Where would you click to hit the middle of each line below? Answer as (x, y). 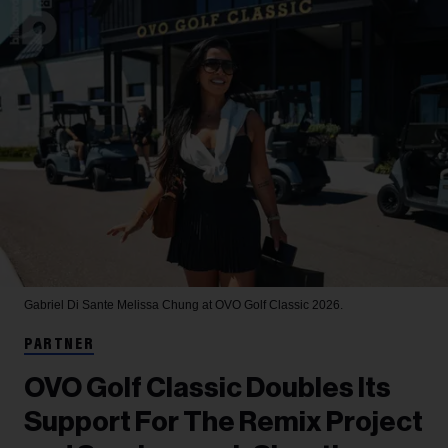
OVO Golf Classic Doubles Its (207, 388)
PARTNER (59, 345)
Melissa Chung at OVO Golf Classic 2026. (230, 305)
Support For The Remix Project (223, 422)
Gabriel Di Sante (70, 305)
